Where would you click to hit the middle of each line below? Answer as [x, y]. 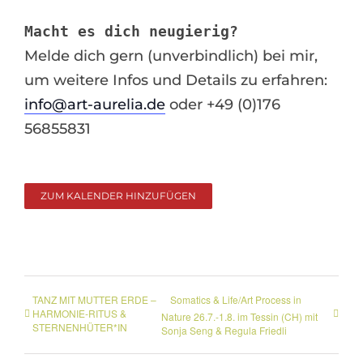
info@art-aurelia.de [95, 105]
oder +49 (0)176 [223, 105]
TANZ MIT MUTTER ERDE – [94, 299]
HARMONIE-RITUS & [79, 313]
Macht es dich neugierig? [131, 31]
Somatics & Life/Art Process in [235, 299]
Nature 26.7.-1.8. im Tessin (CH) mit [239, 316]
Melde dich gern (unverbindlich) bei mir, [171, 56]
